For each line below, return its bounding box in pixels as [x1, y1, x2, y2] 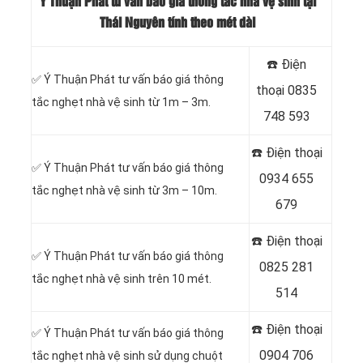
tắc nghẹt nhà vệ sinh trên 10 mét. [32, 272, 211, 286]
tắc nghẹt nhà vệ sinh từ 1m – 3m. [32, 96, 211, 109]
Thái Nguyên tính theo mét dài [100, 16, 255, 29]
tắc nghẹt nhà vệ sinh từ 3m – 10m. [32, 184, 217, 198]
